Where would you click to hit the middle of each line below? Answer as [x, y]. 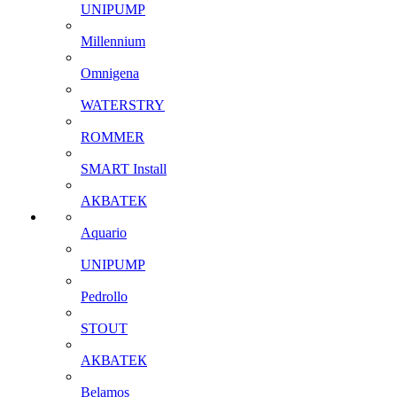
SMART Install [124, 169]
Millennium [113, 41]
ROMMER [113, 137]
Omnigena [110, 73]
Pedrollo [104, 296]
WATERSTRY [123, 105]
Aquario [104, 233]
